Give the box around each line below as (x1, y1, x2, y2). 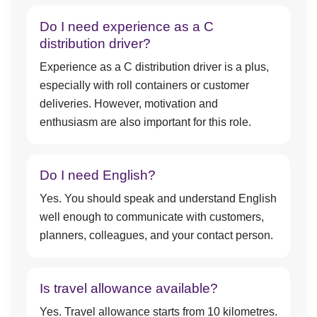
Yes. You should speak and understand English (40, 192, 277, 204)
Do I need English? (40, 168, 156, 183)
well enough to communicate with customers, (40, 211, 264, 223)
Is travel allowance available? (40, 281, 218, 296)
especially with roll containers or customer (40, 79, 249, 91)
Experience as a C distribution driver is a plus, (40, 61, 269, 73)
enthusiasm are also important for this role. (40, 116, 251, 128)
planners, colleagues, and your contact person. (40, 229, 273, 241)
